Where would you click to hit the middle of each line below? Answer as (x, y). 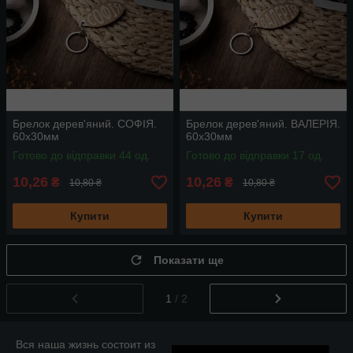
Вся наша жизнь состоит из (85, 344)
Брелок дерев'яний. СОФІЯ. (85, 124)
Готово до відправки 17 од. (255, 155)
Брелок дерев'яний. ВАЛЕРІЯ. (263, 124)
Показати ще (189, 260)
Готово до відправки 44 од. (82, 155)
